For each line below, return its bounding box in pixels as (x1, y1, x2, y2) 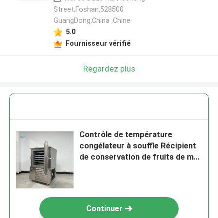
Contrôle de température (79, 129, 173, 140)
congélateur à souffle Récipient (79, 141, 197, 151)
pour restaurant (79, 163, 139, 173)
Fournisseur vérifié (65, 39, 131, 47)
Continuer (86, 203, 123, 214)
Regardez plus (83, 63, 135, 73)
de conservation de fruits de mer (79, 152, 202, 162)
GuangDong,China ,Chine (53, 17, 130, 25)
